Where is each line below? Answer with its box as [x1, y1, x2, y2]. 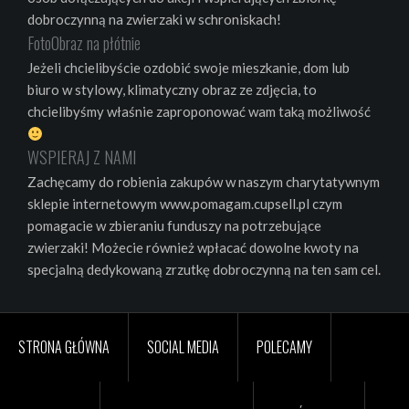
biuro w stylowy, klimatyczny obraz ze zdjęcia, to [27, 81, 317, 99]
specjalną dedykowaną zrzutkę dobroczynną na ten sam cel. [27, 261, 381, 278]
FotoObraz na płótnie [27, 31, 141, 56]
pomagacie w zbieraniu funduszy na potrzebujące [27, 217, 321, 235]
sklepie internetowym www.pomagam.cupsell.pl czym [27, 195, 342, 213]
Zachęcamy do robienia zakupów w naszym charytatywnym [27, 173, 380, 191]
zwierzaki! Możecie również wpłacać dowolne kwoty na [27, 239, 359, 257]
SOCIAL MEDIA [147, 336, 219, 359]
